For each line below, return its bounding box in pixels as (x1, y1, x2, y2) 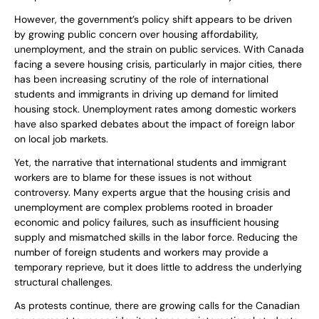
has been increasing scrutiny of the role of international (14, 73, 268, 86)
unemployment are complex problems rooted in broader (14, 201, 273, 214)
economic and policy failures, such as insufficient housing (14, 216, 279, 229)
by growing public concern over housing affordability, (14, 28, 258, 41)
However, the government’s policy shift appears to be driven (14, 13, 292, 26)
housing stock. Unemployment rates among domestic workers (14, 103, 296, 116)
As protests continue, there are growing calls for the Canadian (14, 299, 300, 313)
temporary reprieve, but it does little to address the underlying (14, 261, 302, 274)
